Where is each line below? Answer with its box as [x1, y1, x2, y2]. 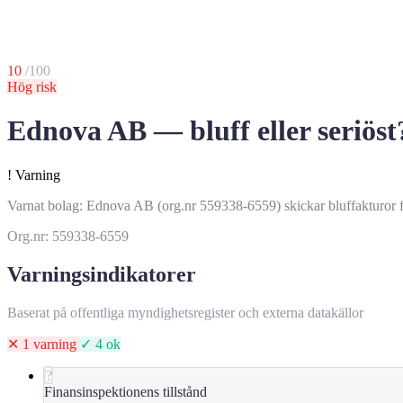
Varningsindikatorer [7, 262, 196, 286]
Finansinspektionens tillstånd [44, 383, 207, 399]
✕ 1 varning [7, 336, 80, 352]
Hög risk [7, 79, 57, 94]
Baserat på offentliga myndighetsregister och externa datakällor [7, 304, 363, 320]
